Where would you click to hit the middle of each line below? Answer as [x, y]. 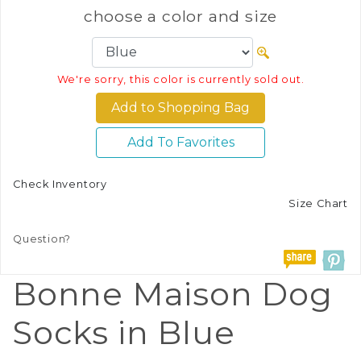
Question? [42, 239]
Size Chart [318, 203]
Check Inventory [60, 184]
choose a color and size [180, 16]
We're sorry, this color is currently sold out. [180, 79]
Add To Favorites [180, 142]
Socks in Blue [124, 332]
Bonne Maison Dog [172, 293]
